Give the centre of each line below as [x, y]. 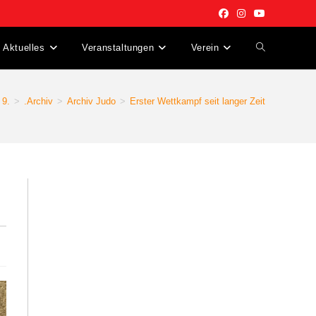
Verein [205, 48]
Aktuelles [24, 48]
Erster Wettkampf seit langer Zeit [197, 101]
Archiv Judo [91, 101]
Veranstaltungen [118, 48]
